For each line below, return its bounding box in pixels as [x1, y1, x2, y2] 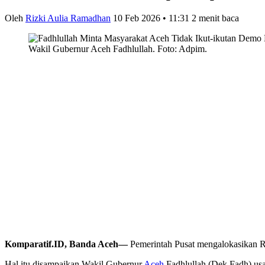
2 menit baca [192, 12, 239, 23]
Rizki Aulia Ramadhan [25, 12, 111, 23]
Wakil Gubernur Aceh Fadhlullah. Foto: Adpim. [28, 43, 207, 54]
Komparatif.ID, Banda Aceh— [5, 238, 128, 249]
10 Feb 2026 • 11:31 [113, 12, 189, 23]
